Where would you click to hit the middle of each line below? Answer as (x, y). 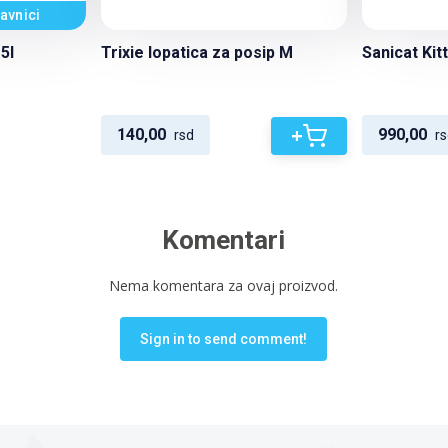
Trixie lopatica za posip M (197, 53)
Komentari (224, 240)
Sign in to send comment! (224, 339)
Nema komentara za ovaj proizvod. (224, 285)
